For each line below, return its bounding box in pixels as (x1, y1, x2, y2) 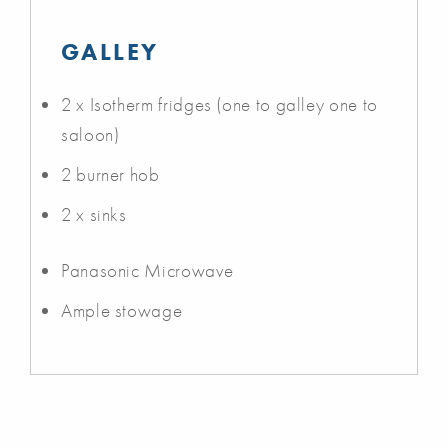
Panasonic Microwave (61, 257, 234, 283)
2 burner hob (61, 161, 160, 187)
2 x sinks (61, 201, 127, 227)
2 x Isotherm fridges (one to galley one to (61, 91, 378, 117)
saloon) (61, 121, 120, 147)
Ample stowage (61, 297, 183, 323)
